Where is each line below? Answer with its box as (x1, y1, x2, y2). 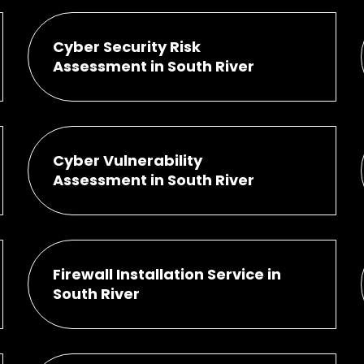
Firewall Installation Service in (52, 263, 281, 284)
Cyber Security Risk (52, 36, 201, 57)
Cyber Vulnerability (52, 149, 202, 171)
